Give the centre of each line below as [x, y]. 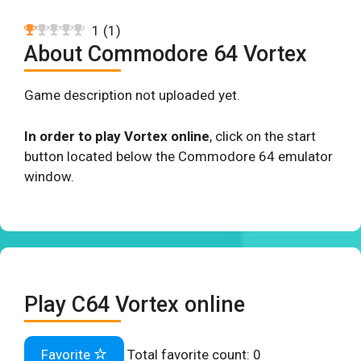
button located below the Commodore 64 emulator [178, 156]
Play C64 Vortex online [135, 305]
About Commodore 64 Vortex [166, 54]
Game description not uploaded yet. [132, 95]
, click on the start [263, 136]
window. [49, 176]
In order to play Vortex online [117, 136]
